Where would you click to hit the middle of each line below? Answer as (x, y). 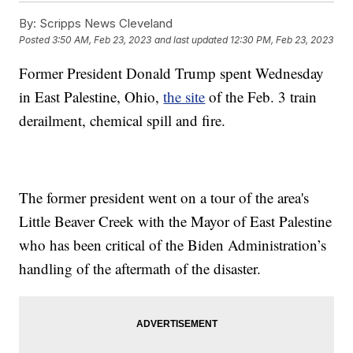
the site (184, 96)
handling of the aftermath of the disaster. (140, 268)
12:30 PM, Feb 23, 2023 (282, 40)
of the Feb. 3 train (261, 96)
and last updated (191, 40)
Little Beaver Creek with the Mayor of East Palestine (176, 221)
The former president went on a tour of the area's (164, 197)
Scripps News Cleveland (105, 23)
